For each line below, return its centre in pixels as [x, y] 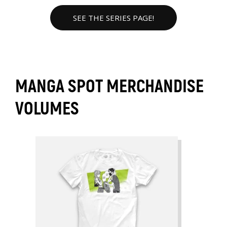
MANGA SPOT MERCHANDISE [109, 87]
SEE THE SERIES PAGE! [113, 18]
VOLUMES [47, 109]
